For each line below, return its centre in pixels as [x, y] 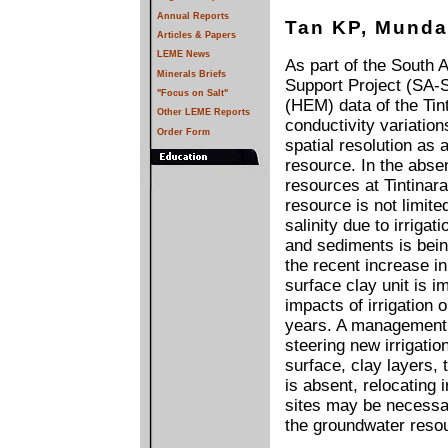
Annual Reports [193, 15]
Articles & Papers [196, 34]
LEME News [183, 54]
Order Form [183, 131]
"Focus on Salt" [192, 92]
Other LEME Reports [203, 112]
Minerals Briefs [191, 73]
